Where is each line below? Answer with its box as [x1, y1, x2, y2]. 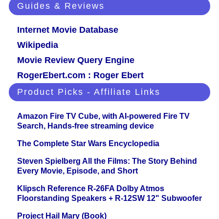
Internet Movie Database [17, 25, 118, 35]
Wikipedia [17, 40, 58, 50]
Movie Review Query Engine [17, 55, 134, 66]
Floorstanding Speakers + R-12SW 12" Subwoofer [17, 194, 202, 203]
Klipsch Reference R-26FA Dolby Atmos [17, 184, 164, 193]
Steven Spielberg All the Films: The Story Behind [17, 157, 197, 166]
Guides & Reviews [17, 1, 105, 11]
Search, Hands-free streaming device [17, 122, 154, 131]
